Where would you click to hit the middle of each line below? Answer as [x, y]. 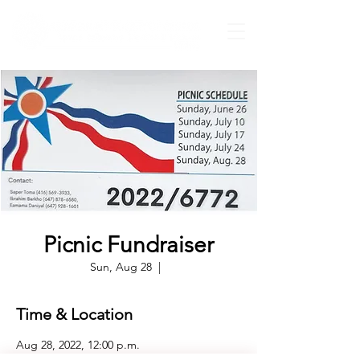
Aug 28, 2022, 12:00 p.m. [78, 345]
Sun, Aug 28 [121, 267]
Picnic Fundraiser [129, 245]
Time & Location [74, 314]
